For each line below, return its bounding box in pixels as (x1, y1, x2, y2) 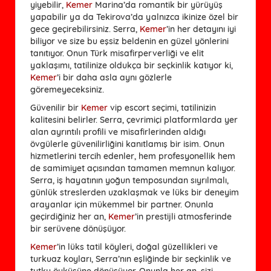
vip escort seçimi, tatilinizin (108, 102, 216, 113)
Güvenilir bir (30, 102, 81, 113)
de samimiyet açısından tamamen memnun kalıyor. (30, 162, 235, 174)
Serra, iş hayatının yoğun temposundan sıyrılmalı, (30, 174, 229, 186)
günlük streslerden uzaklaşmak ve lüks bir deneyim (30, 186, 239, 198)
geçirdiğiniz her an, (30, 211, 108, 222)
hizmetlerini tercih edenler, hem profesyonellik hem (30, 150, 235, 162)
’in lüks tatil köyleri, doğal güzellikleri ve (57, 241, 218, 252)
